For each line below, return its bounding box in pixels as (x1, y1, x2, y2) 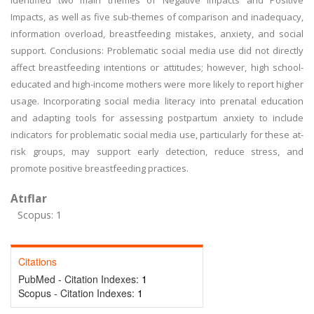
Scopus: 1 (18, 208, 62, 221)
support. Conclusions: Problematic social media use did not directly (11, 44, 303, 57)
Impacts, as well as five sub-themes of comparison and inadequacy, (11, 11, 303, 23)
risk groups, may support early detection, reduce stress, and (11, 145, 303, 158)
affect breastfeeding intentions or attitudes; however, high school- (11, 61, 303, 74)
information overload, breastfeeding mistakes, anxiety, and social (11, 27, 303, 40)
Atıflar (11, 191, 47, 206)
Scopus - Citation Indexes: (18, 286, 137, 300)
